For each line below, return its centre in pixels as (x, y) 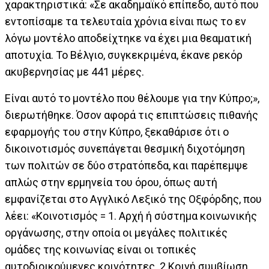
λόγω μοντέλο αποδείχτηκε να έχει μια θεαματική (128, 38)
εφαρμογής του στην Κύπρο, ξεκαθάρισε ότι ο (117, 131)
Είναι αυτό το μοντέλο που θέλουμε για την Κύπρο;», (132, 98)
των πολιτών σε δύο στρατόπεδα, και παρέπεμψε (126, 165)
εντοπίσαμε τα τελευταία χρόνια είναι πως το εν (125, 21)
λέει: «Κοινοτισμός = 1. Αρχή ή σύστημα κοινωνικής (131, 216)
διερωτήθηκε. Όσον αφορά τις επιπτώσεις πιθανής (131, 115)
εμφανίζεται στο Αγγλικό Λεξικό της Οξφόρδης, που (133, 199)
